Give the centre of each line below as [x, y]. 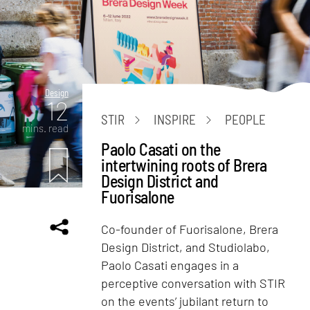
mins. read [45, 128]
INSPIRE [175, 120]
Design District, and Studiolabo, [186, 247]
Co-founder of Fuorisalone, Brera [190, 229]
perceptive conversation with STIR [193, 283]
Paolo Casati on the [161, 149]
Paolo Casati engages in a [170, 265]
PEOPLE [246, 120]
